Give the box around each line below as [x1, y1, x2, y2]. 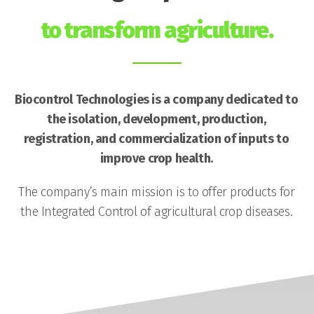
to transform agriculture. [41, 17, 273, 44]
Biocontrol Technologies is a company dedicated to [15, 92, 299, 108]
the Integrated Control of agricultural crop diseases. [20, 204, 293, 220]
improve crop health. [100, 151, 213, 167]
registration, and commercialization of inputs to [24, 131, 289, 147]
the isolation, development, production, [47, 111, 266, 128]
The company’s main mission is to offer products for [18, 184, 295, 200]
